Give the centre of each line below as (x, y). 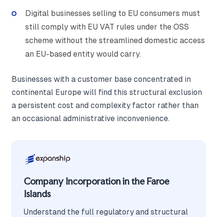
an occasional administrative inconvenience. (91, 118)
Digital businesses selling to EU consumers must (113, 13)
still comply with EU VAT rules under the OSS (107, 27)
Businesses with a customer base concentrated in (101, 79)
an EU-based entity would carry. (83, 54)
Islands (37, 194)
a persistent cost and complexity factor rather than (105, 105)
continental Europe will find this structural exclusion (107, 92)
